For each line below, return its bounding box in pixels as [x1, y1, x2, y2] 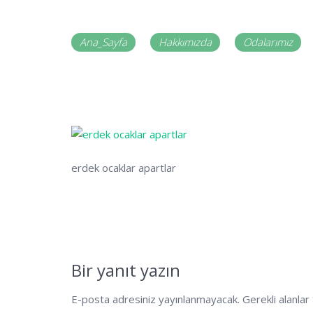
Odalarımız [243, 35, 293, 49]
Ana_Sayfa [80, 35, 127, 49]
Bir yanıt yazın [71, 258, 184, 282]
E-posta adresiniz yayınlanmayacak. [71, 291, 240, 306]
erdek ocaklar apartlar [71, 160, 176, 175]
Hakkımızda [159, 35, 212, 49]
